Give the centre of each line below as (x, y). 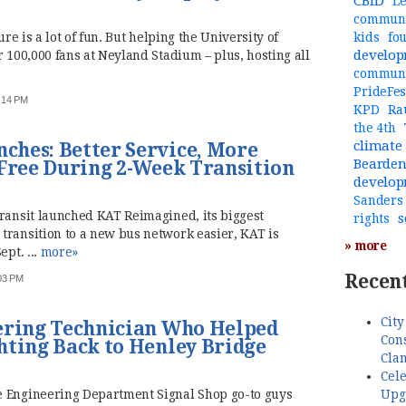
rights (372, 219)
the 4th (375, 128)
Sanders (378, 201)
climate (378, 146)
